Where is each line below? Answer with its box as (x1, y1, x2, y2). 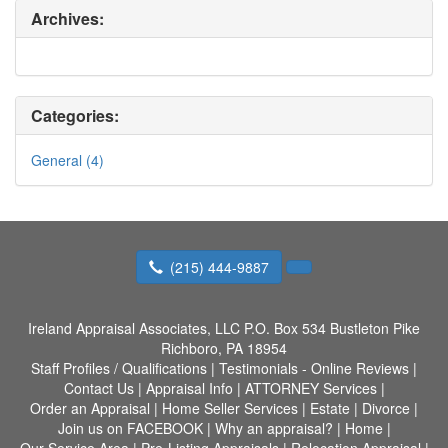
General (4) (31, 149, 104, 170)
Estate (310, 397, 350, 418)
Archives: (31, 6, 104, 30)
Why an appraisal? (214, 417, 333, 438)
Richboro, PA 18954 (161, 337, 287, 358)
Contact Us (63, 377, 134, 398)
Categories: (31, 103, 119, 127)
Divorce (362, 397, 410, 418)
